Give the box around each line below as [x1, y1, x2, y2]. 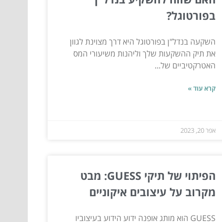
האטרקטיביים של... [154, 60, 216, 71]
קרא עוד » [187, 84, 216, 93]
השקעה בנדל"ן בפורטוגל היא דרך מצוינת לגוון [69, 36, 216, 48]
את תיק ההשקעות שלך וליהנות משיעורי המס [73, 48, 216, 59]
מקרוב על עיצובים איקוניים [89, 184, 216, 200]
